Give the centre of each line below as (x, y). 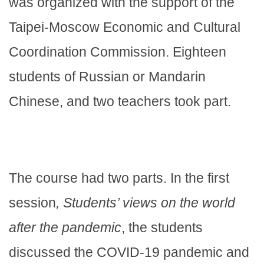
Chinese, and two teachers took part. (122, 102)
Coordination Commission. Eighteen (118, 52)
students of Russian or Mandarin (107, 77)
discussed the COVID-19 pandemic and (129, 253)
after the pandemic (65, 228)
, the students (162, 228)
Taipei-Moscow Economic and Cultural (125, 27)
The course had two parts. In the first (119, 178)
